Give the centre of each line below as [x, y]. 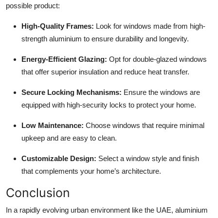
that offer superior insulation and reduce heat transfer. [105, 72]
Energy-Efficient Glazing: [64, 59]
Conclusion [38, 193]
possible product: [33, 6]
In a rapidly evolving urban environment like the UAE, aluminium [107, 210]
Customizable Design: [59, 159]
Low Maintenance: [53, 126]
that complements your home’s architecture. [91, 171]
